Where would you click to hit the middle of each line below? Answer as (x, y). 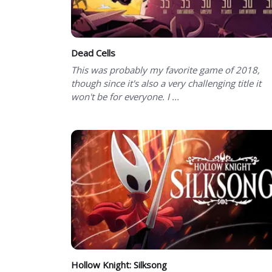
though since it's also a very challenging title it (166, 83)
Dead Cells (93, 53)
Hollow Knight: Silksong (119, 264)
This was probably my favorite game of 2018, (165, 70)
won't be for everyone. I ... (125, 96)
